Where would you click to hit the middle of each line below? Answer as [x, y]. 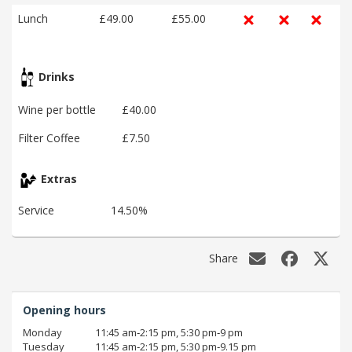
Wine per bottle [57, 110]
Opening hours [64, 310]
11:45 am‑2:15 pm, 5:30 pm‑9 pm [169, 332]
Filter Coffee [49, 138]
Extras [57, 179]
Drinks [55, 77]
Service [36, 211]
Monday [42, 332]
